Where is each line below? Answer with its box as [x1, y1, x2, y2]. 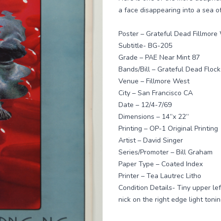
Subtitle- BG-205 [118, 41, 172, 50]
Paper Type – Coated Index [118, 159, 203, 169]
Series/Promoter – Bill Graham [118, 147, 213, 157]
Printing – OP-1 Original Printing [118, 124, 218, 133]
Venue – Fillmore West [118, 76, 189, 86]
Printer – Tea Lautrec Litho [118, 171, 201, 181]
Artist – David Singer [118, 136, 183, 145]
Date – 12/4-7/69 [118, 100, 172, 110]
